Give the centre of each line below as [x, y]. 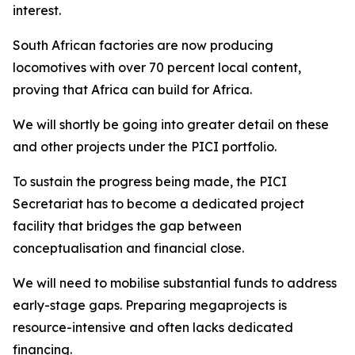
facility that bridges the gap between [127, 226]
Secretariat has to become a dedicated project [158, 204]
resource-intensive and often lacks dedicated [153, 327]
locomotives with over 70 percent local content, [157, 67]
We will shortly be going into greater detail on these [171, 124]
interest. [37, 10]
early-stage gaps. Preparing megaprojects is [150, 305]
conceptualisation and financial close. [128, 248]
